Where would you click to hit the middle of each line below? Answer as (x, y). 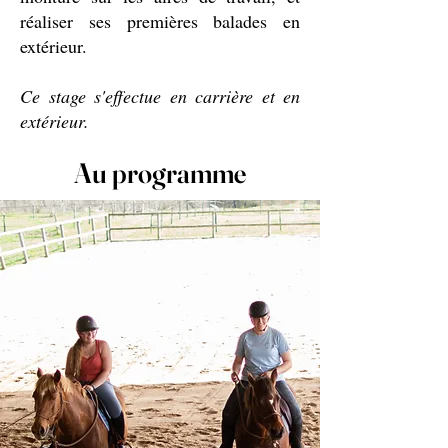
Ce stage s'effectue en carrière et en (160, 96)
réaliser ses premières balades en (160, 21)
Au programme (160, 173)
